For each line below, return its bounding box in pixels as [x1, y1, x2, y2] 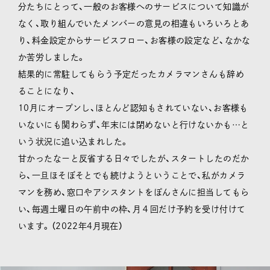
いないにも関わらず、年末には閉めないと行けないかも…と [18, 121, 250, 130]
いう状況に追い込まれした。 [18, 137, 130, 146]
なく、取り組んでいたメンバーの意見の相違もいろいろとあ [18, 19, 250, 28]
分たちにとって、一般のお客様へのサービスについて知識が [18, 2, 250, 11]
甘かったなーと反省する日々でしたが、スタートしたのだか [18, 154, 250, 163]
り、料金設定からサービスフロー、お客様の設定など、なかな [18, 36, 251, 45]
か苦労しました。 [18, 53, 86, 62]
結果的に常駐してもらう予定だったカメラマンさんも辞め [18, 70, 244, 79]
